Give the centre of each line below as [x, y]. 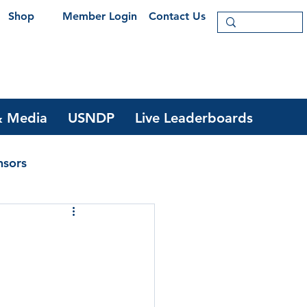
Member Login [99, 16]
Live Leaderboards [194, 118]
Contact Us [177, 16]
